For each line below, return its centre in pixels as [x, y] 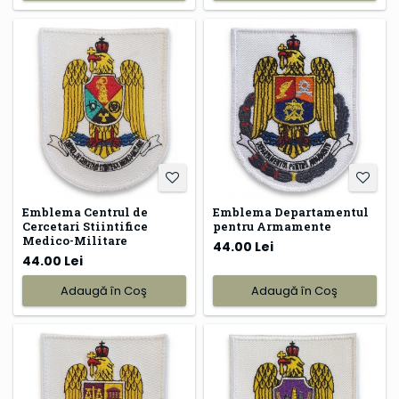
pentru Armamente [272, 227]
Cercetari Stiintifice [85, 227]
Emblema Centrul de [85, 212]
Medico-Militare [75, 241]
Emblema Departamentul [290, 212]
